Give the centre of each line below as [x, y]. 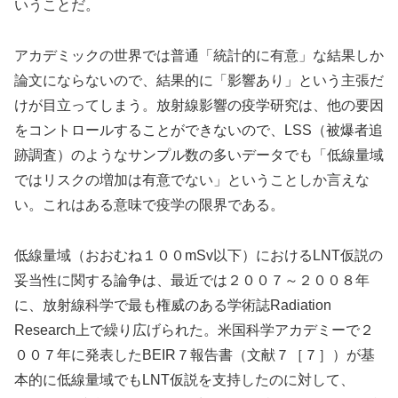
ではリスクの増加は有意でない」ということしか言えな [192, 179]
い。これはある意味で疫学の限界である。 [149, 204]
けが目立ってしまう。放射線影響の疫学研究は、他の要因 [199, 105]
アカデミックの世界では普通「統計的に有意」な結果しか [199, 55]
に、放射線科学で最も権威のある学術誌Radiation [173, 305]
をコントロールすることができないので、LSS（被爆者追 [199, 130]
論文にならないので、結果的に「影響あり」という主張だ [199, 80]
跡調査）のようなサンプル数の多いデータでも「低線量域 [199, 155]
